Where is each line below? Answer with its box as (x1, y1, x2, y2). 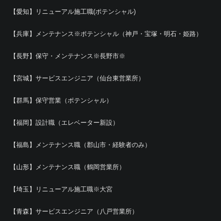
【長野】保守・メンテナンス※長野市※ (10, 52, 125, 60)
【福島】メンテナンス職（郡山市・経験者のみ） (10, 141, 151, 148)
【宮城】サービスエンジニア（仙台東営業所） (10, 74, 145, 82)
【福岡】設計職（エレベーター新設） (10, 118, 119, 126)
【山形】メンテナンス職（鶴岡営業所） (10, 163, 125, 171)
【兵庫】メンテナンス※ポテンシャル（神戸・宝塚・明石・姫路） (10, 30, 202, 37)
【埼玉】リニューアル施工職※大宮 (10, 185, 112, 193)
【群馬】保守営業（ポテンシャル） (10, 96, 112, 104)
